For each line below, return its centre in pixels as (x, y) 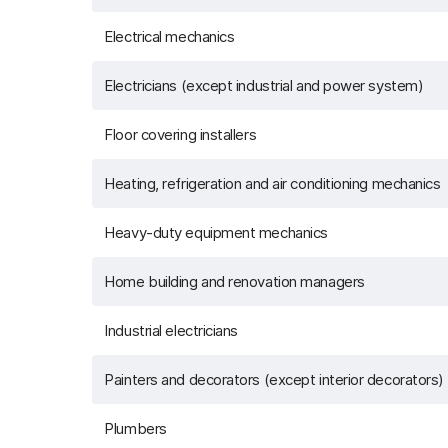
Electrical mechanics (169, 36)
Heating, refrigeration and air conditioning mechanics (272, 183)
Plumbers (135, 428)
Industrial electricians (171, 330)
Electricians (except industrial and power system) (264, 85)
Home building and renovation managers (234, 281)
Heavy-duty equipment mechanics (216, 232)
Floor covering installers (180, 134)
